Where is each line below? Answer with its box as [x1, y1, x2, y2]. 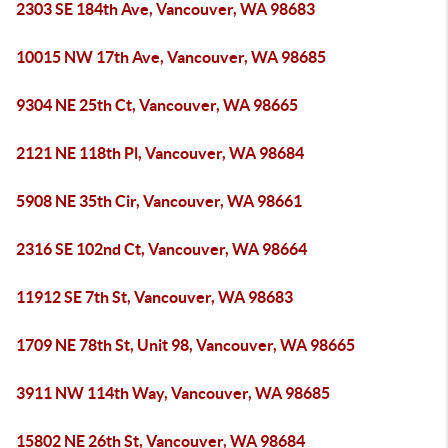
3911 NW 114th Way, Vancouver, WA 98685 [16, 384, 330, 402]
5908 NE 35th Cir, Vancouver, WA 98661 [16, 192, 302, 210]
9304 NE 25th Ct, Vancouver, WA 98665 [16, 96, 298, 114]
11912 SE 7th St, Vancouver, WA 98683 [16, 288, 293, 306]
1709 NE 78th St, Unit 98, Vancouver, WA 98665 [16, 336, 355, 354]
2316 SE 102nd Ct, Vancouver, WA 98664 [16, 240, 307, 258]
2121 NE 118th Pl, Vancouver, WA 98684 [16, 144, 304, 162]
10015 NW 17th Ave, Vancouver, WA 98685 [16, 48, 326, 66]
